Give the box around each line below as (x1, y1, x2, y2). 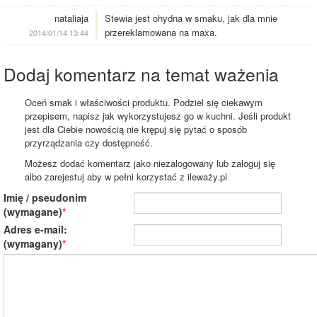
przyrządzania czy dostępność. (25, 136, 153, 150)
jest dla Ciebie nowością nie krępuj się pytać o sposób (25, 122, 247, 137)
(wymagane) (4, 204, 62, 219)
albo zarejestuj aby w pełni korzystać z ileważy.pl (25, 170, 227, 184)
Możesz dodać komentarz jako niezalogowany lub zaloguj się (25, 156, 275, 171)
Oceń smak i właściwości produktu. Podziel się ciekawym (25, 96, 263, 110)
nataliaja (54, 11, 88, 25)
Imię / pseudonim (4, 190, 86, 205)
